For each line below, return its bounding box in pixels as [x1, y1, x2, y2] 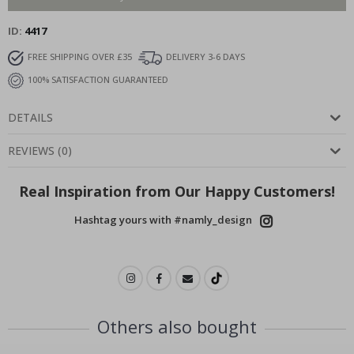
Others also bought [97, 314, 257, 339]
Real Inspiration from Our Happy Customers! [19, 182, 335, 201]
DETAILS [8, 110, 53, 126]
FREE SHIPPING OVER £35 [28, 51, 132, 63]
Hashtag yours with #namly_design [73, 213, 252, 228]
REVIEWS [8, 143, 55, 159]
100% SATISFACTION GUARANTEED [28, 73, 168, 86]
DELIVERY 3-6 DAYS [166, 51, 245, 63]
